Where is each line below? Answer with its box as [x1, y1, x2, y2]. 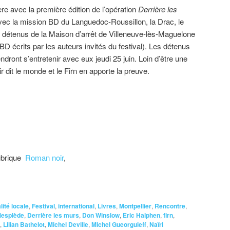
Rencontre [155, 201, 185, 210]
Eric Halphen [123, 210, 160, 220]
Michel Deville [48, 219, 88, 229]
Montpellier [119, 201, 151, 210]
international [58, 201, 94, 210]
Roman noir [25, 151, 64, 163]
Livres [98, 201, 116, 210]
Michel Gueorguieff [91, 219, 146, 229]
